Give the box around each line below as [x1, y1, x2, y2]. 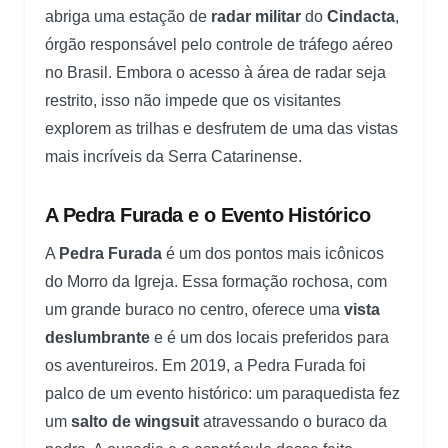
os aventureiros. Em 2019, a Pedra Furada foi [45, 356, 366, 374]
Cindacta [327, 7, 395, 25]
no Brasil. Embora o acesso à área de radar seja [45, 63, 386, 81]
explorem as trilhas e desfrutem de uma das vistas [45, 119, 398, 137]
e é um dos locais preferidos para [150, 328, 389, 346]
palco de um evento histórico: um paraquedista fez [45, 384, 400, 402]
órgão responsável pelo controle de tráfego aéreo [45, 35, 393, 53]
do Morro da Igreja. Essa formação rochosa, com [45, 272, 387, 290]
